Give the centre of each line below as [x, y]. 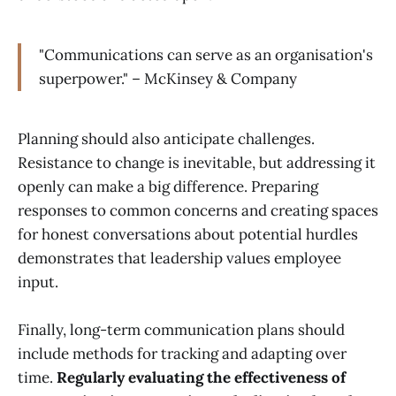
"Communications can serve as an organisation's [206, 55]
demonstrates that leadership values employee [179, 258]
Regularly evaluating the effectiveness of [201, 378]
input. [38, 282]
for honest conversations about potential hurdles [188, 234]
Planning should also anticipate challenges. [166, 138]
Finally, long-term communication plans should [181, 330]
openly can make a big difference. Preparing [168, 186]
